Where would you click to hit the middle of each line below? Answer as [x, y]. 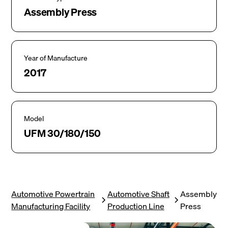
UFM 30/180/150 [63, 133]
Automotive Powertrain [53, 194]
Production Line [136, 206]
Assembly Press [61, 12]
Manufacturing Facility [51, 206]
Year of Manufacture [56, 58]
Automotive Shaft [138, 194]
